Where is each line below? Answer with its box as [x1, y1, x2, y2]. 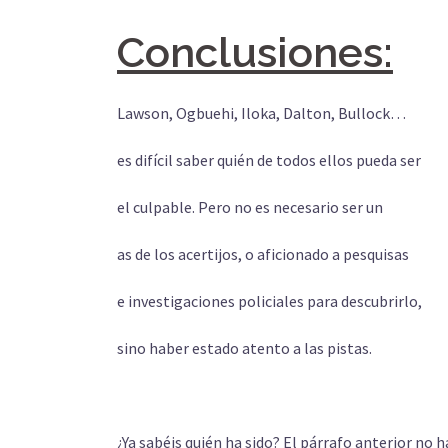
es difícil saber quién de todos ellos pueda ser [117, 150, 421, 170]
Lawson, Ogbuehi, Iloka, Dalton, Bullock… [117, 103, 406, 123]
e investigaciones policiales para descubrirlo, [117, 291, 422, 311]
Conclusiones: [117, 28, 393, 77]
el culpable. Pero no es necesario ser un [117, 197, 383, 217]
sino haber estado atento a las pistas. [117, 338, 372, 358]
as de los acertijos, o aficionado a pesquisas [117, 244, 409, 264]
